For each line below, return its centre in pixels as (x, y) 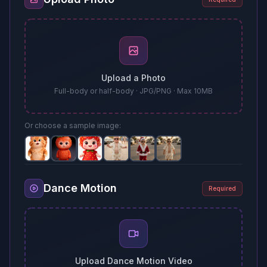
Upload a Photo (133, 78)
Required (222, 188)
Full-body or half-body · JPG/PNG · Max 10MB (133, 91)
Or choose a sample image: (73, 125)
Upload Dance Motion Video (133, 261)
